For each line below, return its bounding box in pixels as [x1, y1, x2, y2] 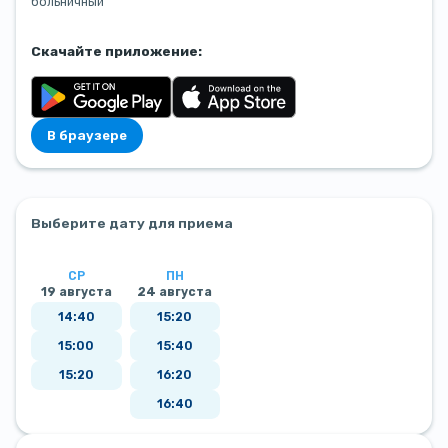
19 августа [40, 285, 112, 299]
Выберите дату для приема [31, 215, 234, 232]
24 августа [137, 285, 213, 299]
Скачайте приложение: [31, 43, 203, 60]
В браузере [47, 127, 128, 143]
